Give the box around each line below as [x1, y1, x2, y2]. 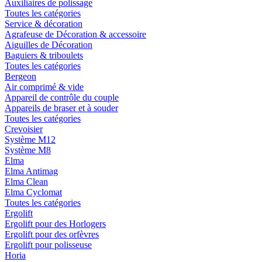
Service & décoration [5, 18, 82, 29]
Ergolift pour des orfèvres [5, 229, 99, 239]
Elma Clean [5, 176, 48, 187]
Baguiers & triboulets [5, 50, 83, 60]
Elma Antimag [5, 166, 58, 176]
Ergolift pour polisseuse [5, 239, 92, 250]
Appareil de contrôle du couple [5, 92, 119, 102]
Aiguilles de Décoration [5, 39, 92, 50]
